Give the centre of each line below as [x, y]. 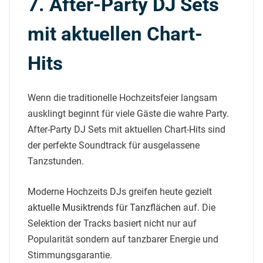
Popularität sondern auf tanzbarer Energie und [123, 239]
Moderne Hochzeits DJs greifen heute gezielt [120, 191]
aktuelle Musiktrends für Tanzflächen [104, 207]
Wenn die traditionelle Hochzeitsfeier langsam [122, 97]
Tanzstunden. [56, 161]
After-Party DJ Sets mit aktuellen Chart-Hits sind [127, 129]
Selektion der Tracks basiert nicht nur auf [112, 223]
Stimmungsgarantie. [70, 255]
